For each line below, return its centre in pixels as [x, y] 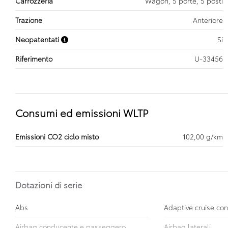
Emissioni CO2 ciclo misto [57, 136]
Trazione [29, 20]
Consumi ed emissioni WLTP [82, 112]
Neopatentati [38, 39]
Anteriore [208, 20]
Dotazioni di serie [49, 184]
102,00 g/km [203, 136]
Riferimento [34, 59]
